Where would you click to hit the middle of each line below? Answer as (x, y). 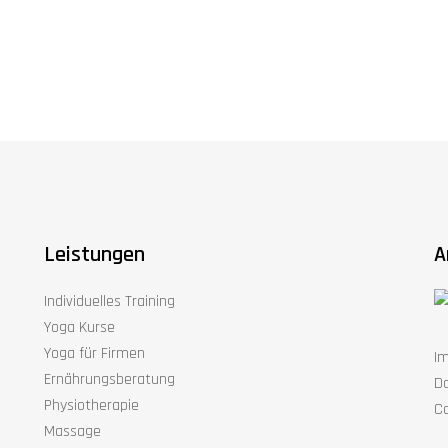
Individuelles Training (109, 301)
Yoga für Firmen (94, 353)
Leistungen (94, 255)
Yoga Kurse (79, 327)
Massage (72, 431)
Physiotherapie (91, 405)
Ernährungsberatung (109, 379)
